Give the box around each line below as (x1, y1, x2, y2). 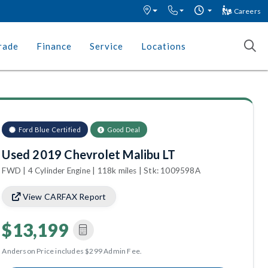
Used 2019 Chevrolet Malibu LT (2, 147, 176, 162)
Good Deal (106, 126, 141, 133)
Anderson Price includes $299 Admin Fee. (2, 246, 142, 255)
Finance (36, 41, 72, 51)
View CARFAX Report (20, 191, 106, 202)
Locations (141, 41, 186, 51)
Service (90, 41, 123, 51)
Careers (232, 7, 261, 16)
